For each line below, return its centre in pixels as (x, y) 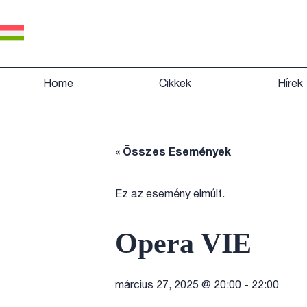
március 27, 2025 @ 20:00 (178, 285)
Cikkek (175, 85)
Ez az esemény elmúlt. (170, 194)
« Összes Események (173, 152)
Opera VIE (183, 243)
